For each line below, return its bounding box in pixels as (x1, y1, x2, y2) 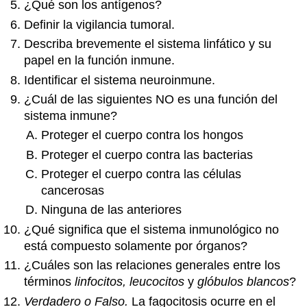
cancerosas (40, 184, 104, 198)
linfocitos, (75, 275, 127, 289)
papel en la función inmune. (24, 53, 175, 68)
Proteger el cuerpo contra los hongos (40, 128, 243, 143)
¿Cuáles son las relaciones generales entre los (24, 258, 281, 273)
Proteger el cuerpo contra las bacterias (40, 147, 253, 162)
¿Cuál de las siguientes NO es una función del (24, 92, 278, 106)
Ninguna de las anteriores (40, 203, 182, 217)
